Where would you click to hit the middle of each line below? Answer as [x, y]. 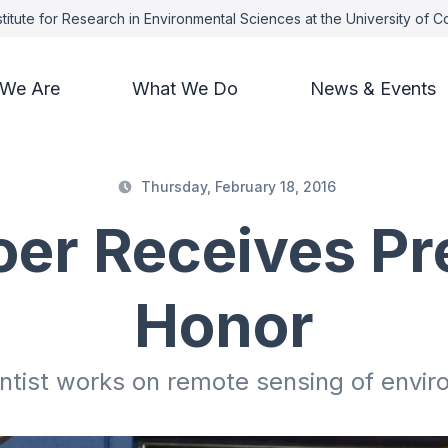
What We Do [184, 88]
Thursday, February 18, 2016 [238, 187]
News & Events [372, 88]
